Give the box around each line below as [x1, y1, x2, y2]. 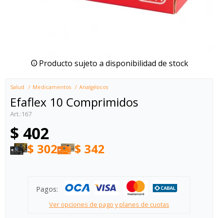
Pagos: [36, 184, 58, 194]
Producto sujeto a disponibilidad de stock [38, 58, 188, 69]
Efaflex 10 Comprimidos [10, 94, 138, 110]
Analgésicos [79, 84, 108, 91]
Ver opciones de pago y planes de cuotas [49, 200, 169, 209]
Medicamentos [33, 84, 71, 91]
